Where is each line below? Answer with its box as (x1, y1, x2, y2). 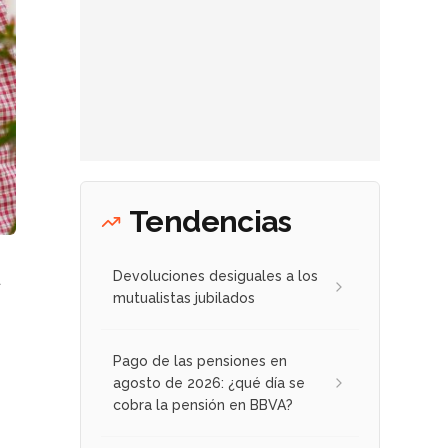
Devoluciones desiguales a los (113, 268, 318, 284)
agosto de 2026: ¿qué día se (113, 375, 305, 391)
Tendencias (129, 204, 291, 239)
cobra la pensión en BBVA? (113, 397, 293, 413)
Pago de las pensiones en (113, 353, 287, 369)
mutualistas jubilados (113, 290, 255, 306)
